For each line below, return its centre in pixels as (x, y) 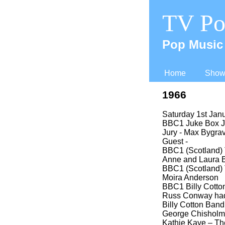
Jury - (172, 132)
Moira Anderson (190, 178)
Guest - (175, 141)
